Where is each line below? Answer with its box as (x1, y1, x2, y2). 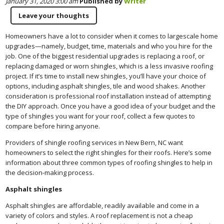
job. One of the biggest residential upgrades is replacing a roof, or (5, 51, 205, 60)
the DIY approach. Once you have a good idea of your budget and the (5, 101, 216, 110)
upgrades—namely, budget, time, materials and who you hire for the (5, 41, 213, 50)
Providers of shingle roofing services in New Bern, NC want (5, 137, 183, 147)
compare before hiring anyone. (5, 121, 100, 130)
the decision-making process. (5, 167, 94, 177)
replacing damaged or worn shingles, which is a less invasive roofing (5, 61, 213, 70)
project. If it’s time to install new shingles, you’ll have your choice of (5, 71, 206, 80)
